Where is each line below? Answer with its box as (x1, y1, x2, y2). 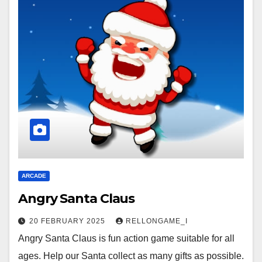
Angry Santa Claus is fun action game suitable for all (18, 233, 235, 244)
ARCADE (22, 173, 46, 180)
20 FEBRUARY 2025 (29, 217, 108, 226)
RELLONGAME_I (126, 217, 188, 226)
